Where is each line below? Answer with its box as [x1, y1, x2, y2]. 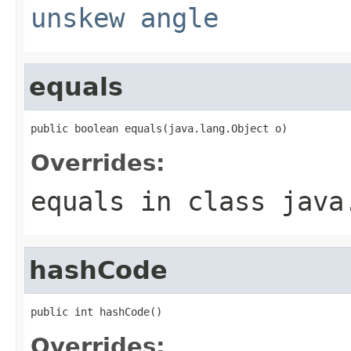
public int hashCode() [31, 305, 162, 318]
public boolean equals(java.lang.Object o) [31, 121, 288, 135]
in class [125, 185, 281, 217]
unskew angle [31, 2, 219, 34]
